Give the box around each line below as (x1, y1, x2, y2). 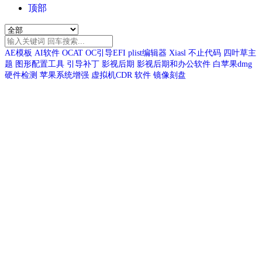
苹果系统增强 (40, 71, 89, 80)
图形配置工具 (15, 60, 64, 69)
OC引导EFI (85, 49, 126, 58)
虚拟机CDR (91, 71, 132, 80)
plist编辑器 (128, 49, 167, 58)
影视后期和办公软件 (137, 60, 211, 69)
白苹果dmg (213, 60, 252, 69)
